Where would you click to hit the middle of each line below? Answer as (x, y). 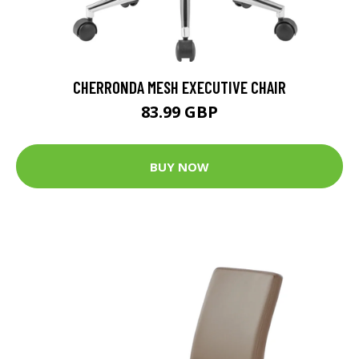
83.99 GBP (179, 112)
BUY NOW (179, 166)
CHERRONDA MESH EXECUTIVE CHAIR (179, 87)
